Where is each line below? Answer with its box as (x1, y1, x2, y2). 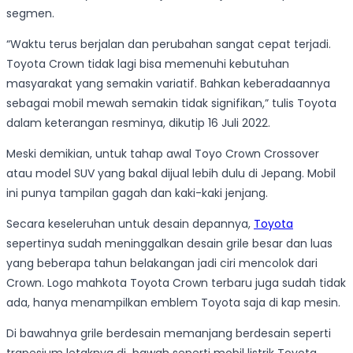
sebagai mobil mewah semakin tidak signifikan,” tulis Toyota (6, 95, 336, 112)
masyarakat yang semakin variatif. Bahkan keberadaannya (6, 76, 330, 92)
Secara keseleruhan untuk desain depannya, (6, 216, 254, 232)
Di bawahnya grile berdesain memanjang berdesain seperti (6, 325, 331, 342)
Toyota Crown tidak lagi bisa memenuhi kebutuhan (6, 56, 289, 72)
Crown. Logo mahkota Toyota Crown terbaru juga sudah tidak (6, 275, 346, 292)
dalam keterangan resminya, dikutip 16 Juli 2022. (6, 115, 270, 132)
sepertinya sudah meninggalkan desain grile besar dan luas (6, 236, 333, 252)
